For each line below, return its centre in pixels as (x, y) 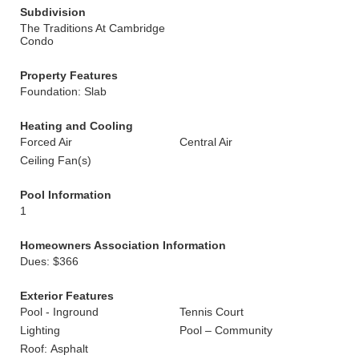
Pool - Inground (59, 312)
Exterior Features (67, 296)
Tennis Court (212, 312)
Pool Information (66, 195)
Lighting (40, 330)
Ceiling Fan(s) (56, 160)
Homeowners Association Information (123, 245)
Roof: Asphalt (54, 349)
